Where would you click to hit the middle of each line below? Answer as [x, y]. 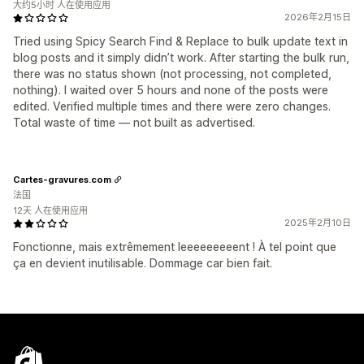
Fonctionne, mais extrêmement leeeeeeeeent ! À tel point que [175, 247]
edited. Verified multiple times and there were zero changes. [172, 106]
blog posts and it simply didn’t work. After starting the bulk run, [181, 57]
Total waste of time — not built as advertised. [134, 122]
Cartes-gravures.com [62, 179]
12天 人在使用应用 [50, 210]
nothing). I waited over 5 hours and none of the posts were [171, 90]
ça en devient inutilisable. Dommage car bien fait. [143, 263]
